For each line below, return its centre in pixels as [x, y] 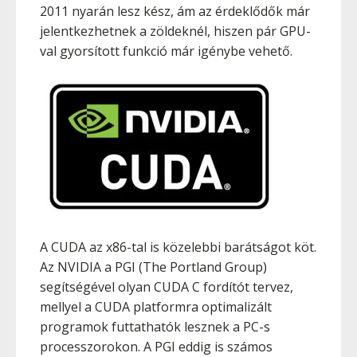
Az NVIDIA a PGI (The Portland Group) [153, 267]
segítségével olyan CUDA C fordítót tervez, [167, 287]
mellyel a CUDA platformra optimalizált [156, 307]
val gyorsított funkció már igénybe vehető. [166, 51]
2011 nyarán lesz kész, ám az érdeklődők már [175, 11]
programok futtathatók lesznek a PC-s [155, 327]
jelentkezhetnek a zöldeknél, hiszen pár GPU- [175, 31]
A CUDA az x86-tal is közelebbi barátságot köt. [178, 247]
